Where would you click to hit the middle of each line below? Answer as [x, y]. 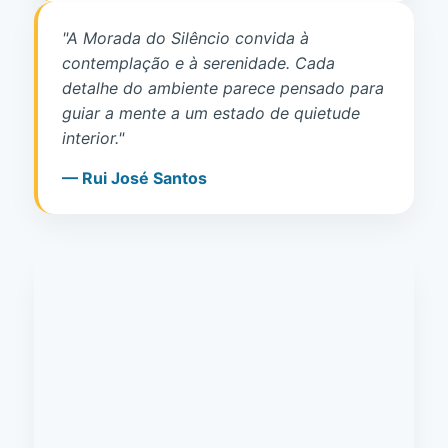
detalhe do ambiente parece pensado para [223, 87]
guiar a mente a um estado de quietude [211, 112]
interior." [93, 137]
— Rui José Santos [134, 177]
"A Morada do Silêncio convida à [185, 37]
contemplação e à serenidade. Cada [198, 62]
